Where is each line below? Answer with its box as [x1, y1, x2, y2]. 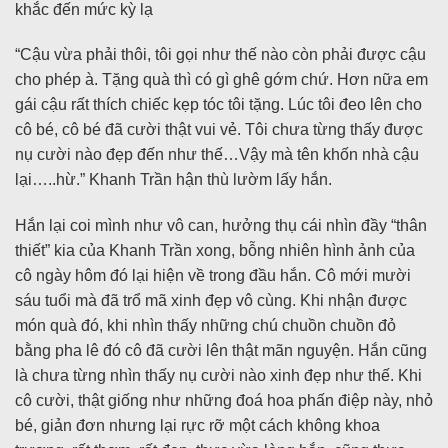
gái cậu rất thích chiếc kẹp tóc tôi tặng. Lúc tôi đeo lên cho [15, 96, 422, 114]
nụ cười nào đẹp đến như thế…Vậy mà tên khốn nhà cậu [15, 146, 419, 164]
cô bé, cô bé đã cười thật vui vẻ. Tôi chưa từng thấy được [15, 121, 423, 139]
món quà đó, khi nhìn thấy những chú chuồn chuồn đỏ [15, 317, 396, 335]
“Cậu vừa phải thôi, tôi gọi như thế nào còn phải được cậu [15, 46, 426, 64]
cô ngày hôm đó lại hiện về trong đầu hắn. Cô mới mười [15, 267, 411, 285]
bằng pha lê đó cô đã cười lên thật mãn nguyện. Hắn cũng [15, 342, 427, 360]
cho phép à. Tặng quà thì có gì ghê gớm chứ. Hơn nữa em [15, 71, 428, 89]
